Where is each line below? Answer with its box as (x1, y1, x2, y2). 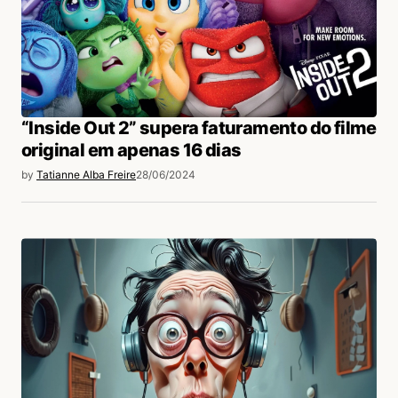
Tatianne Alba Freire (36, 168, 136, 182)
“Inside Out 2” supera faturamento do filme (21, 117, 377, 139)
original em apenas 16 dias (21, 139, 242, 162)
